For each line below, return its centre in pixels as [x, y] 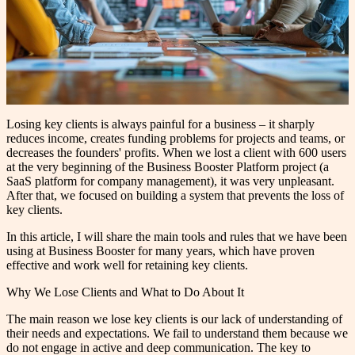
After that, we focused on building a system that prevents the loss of [175, 196]
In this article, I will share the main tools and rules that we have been [177, 237]
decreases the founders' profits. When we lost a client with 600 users [176, 153]
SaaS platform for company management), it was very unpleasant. [170, 181]
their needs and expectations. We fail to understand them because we [177, 334]
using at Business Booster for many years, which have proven [160, 251]
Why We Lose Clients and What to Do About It [125, 292]
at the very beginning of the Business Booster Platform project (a [168, 167]
